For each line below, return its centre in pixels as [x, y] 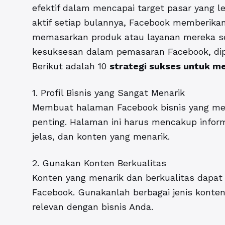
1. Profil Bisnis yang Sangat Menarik [108, 93]
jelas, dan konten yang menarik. [101, 137]
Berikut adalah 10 [71, 66]
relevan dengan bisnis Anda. [93, 207]
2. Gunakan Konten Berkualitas [99, 163]
